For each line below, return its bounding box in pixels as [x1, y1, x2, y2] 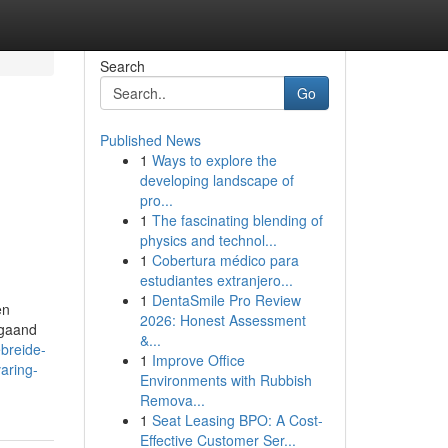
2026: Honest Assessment [139, 310, 306, 330]
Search [99, 56, 145, 76]
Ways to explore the [151, 150, 277, 170]
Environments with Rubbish [139, 370, 312, 390]
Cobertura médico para [151, 250, 299, 270]
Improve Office [151, 350, 245, 370]
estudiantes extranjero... [139, 270, 293, 290]
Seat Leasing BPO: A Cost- [151, 410, 323, 430]
